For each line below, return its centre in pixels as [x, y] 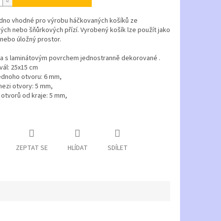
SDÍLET [117, 148]
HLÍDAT [77, 148]
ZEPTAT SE [32, 148]
